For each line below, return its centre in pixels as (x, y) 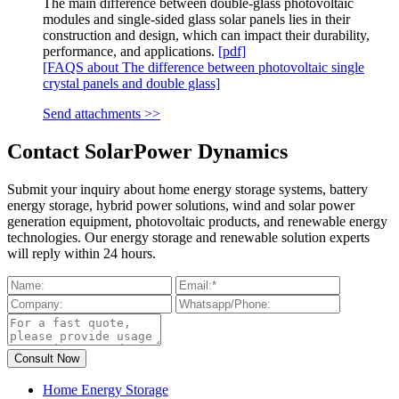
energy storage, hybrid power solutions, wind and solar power (181, 205)
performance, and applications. (130, 51)
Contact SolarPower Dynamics (147, 151)
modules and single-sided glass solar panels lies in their (196, 19)
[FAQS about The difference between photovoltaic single (204, 67)
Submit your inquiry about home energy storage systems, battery (187, 189)
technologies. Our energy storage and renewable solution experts (188, 237)
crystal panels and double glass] (131, 83)
